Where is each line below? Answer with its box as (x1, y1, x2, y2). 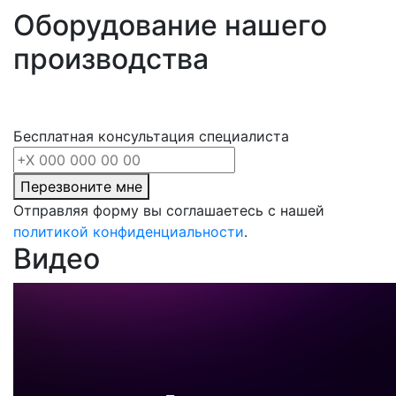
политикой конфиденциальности (13, 223, 244, 241)
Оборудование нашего (13, 8, 327, 43)
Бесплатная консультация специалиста (13, 127, 289, 146)
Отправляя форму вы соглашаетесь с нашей (13, 202, 324, 220)
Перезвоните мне (20, 178, 142, 196)
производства (13, 42, 209, 77)
